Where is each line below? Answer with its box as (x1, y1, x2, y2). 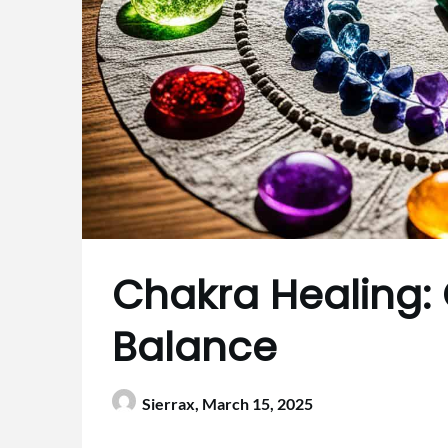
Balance (112, 319, 277, 376)
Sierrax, (142, 394, 202, 414)
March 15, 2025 (202, 394, 313, 414)
